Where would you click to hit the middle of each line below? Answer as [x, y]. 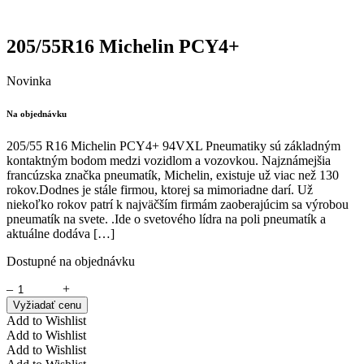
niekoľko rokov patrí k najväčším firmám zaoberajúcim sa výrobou [178, 204]
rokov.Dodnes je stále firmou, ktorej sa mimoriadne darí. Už [160, 189]
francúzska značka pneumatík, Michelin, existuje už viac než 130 [173, 175]
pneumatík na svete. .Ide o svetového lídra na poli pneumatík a [166, 219]
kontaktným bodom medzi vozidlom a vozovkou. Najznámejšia [169, 160]
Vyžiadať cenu [47, 305]
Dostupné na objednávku [71, 261]
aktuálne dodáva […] [61, 233]
